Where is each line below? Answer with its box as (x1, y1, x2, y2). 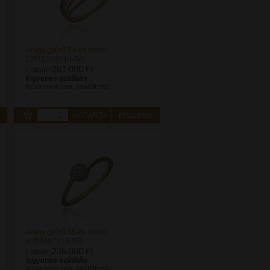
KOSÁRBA (73, 111, 108, 119)
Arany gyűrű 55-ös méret (26, 228, 107, 236)
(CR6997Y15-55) (26, 237, 83, 245)
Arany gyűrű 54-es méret (26, 46, 107, 54)
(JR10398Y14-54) (26, 55, 85, 63)
